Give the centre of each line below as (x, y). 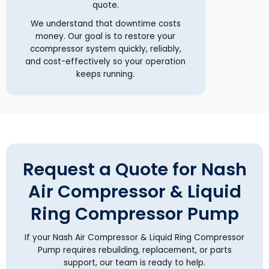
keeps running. (106, 74)
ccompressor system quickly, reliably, (105, 49)
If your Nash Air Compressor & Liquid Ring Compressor (134, 237)
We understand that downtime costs (105, 23)
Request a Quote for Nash (134, 169)
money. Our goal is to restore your (106, 36)
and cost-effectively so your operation (106, 61)
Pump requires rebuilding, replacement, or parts (134, 250)
